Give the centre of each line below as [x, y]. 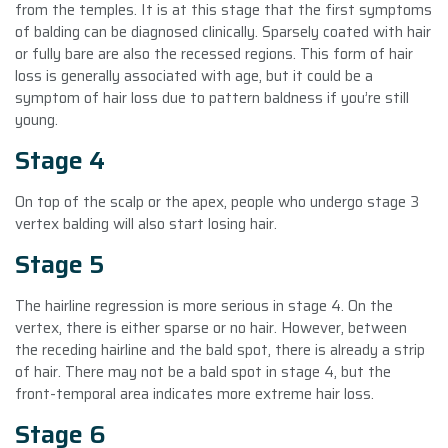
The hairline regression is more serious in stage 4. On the [204, 305]
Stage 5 [59, 264]
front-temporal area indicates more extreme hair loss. [194, 393]
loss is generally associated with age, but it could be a [194, 75]
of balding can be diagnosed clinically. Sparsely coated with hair [223, 31]
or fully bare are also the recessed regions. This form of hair [214, 53]
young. [36, 119]
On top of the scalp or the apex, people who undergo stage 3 [217, 201]
